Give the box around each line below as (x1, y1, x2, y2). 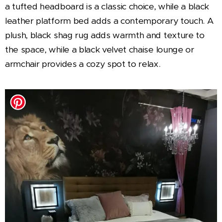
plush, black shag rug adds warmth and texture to (5, 30, 205, 41)
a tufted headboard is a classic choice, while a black (5, 1, 210, 12)
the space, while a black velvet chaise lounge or (5, 44, 194, 55)
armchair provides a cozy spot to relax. (5, 58, 161, 70)
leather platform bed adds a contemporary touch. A (5, 15, 214, 27)
